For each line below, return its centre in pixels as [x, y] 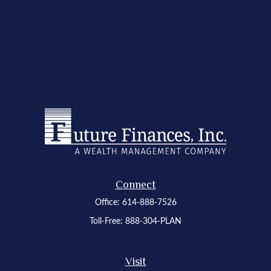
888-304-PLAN [153, 221]
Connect [135, 184]
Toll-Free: [107, 221]
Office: [108, 203]
